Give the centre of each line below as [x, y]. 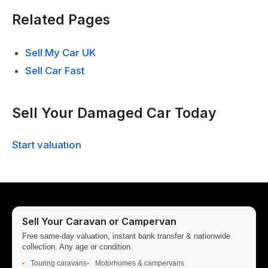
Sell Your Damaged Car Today [114, 113]
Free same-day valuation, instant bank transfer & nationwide [126, 236]
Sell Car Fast [55, 71]
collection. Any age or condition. [77, 246]
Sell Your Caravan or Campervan [99, 221]
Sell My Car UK [61, 53]
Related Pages [61, 20]
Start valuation [47, 144]
